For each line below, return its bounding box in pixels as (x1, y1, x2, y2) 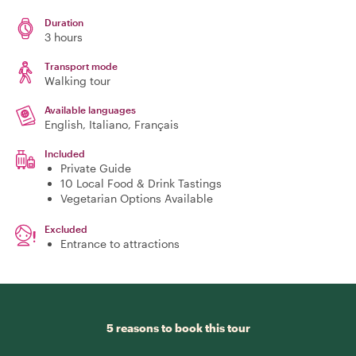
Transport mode (44, 60, 118, 72)
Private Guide (60, 161, 131, 175)
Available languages (44, 104, 136, 115)
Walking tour (44, 74, 110, 87)
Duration (44, 17, 83, 28)
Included (44, 148, 85, 159)
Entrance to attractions (60, 237, 180, 250)
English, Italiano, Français (44, 118, 179, 131)
